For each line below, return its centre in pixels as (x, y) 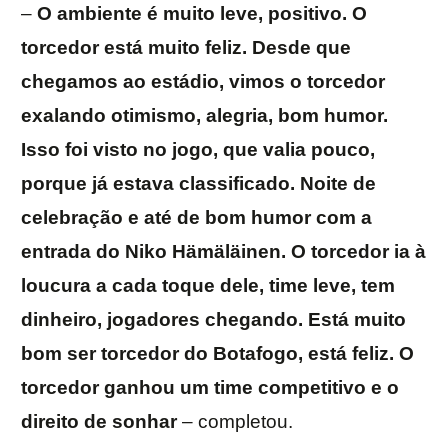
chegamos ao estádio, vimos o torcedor (203, 82)
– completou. (235, 422)
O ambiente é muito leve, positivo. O (202, 14)
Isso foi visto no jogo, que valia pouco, (198, 150)
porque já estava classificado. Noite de (198, 184)
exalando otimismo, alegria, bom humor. (204, 116)
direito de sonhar (99, 422)
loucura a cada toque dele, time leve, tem (208, 286)
